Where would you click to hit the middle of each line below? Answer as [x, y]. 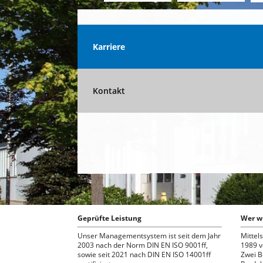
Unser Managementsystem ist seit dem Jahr [149, 235]
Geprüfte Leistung [109, 218]
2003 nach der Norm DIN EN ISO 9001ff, [143, 245]
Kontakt [109, 91]
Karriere [109, 47]
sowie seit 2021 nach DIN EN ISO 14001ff [144, 254]
